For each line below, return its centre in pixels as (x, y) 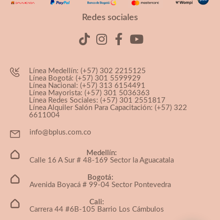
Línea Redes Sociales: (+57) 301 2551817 (97, 101)
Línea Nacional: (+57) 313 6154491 (87, 86)
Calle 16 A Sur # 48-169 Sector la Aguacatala (102, 160)
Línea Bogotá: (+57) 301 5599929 (85, 79)
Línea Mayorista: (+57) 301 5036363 (89, 93)
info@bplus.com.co (60, 133)
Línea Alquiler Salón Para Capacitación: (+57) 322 (108, 108)
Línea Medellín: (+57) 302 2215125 (87, 71)
